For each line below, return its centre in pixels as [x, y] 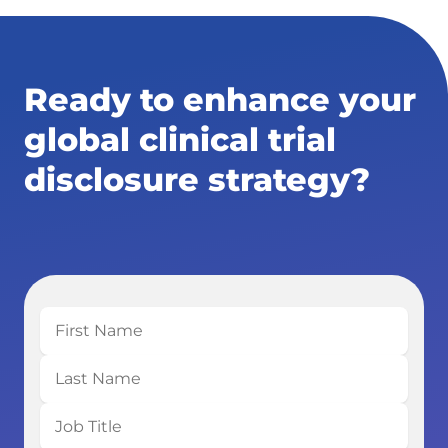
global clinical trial [180, 139]
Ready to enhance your [220, 99]
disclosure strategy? [197, 179]
